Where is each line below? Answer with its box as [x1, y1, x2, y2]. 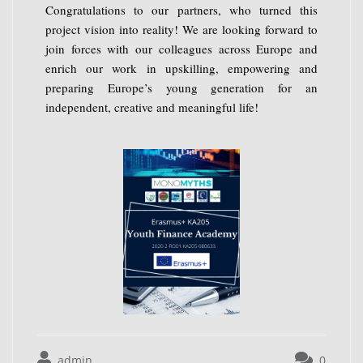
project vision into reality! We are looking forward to [45, 21, 318, 38]
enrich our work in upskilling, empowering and [45, 60, 318, 77]
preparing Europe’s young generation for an [45, 79, 318, 96]
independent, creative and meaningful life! [45, 99, 258, 116]
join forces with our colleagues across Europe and [45, 41, 318, 58]
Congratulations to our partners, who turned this [45, 2, 318, 19]
